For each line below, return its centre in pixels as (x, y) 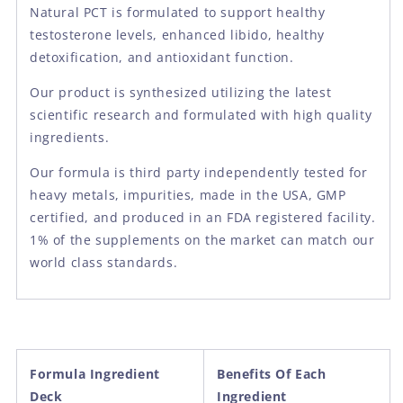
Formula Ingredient (95, 373)
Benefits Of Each (272, 373)
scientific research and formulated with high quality (201, 114)
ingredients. (70, 137)
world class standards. (104, 262)
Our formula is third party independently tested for (199, 172)
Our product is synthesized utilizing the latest (181, 92)
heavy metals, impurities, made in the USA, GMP (188, 194)
